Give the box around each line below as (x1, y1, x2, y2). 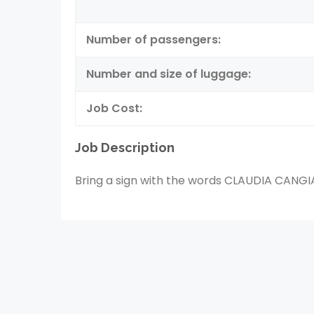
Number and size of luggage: (86, 66, 251, 82)
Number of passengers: (86, 32, 221, 48)
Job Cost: (86, 100, 142, 116)
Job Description (75, 140, 175, 155)
